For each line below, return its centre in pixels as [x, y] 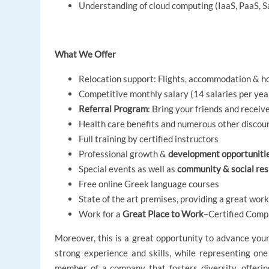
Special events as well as [128, 169]
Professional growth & [124, 154]
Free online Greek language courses [149, 184]
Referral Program [113, 109]
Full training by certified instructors [149, 139]
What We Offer [86, 54]
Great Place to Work [163, 214]
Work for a [100, 214]
